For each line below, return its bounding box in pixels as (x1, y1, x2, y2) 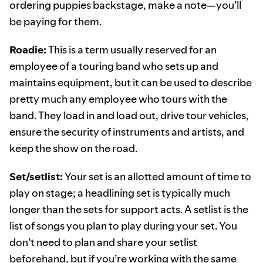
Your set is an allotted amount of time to (63, 169, 251, 184)
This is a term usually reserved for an (46, 42, 217, 58)
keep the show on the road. (9, 141, 137, 156)
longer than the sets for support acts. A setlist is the (9, 202, 248, 217)
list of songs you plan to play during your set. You (9, 218, 237, 234)
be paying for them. (9, 14, 102, 29)
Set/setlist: (9, 169, 63, 184)
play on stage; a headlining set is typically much (9, 186, 230, 201)
